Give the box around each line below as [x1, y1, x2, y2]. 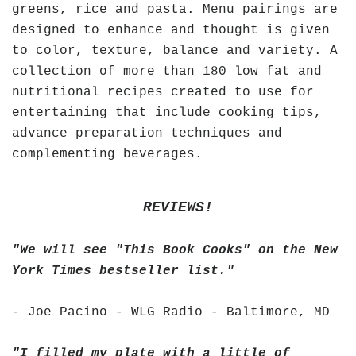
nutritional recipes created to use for [12, 84, 314, 99]
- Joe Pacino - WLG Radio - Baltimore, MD [12, 304, 330, 319]
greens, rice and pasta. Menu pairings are [12, 2, 338, 17]
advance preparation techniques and [12, 126, 282, 141]
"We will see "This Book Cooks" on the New [12, 242, 338, 257]
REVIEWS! [143, 199, 213, 215]
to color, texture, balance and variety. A [12, 43, 338, 58]
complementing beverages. [12, 146, 203, 161]
